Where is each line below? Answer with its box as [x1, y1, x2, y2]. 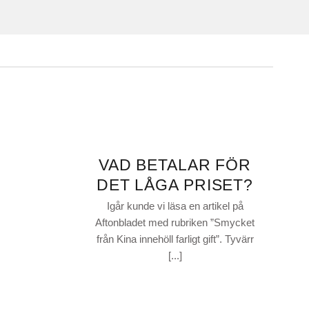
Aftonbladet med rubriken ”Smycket [95, 217, 255, 229]
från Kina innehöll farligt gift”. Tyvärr [96, 233, 254, 246]
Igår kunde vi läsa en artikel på [106, 200, 243, 212]
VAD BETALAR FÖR [98, 156, 252, 175]
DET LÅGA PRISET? [96, 176, 254, 195]
